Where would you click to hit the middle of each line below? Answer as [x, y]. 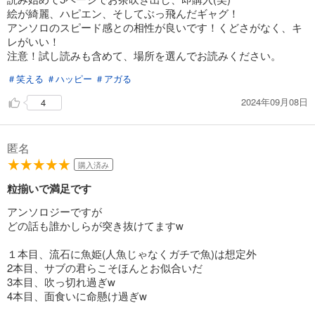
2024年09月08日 [275, 102]
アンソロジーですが [54, 211]
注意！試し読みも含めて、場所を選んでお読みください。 [144, 55]
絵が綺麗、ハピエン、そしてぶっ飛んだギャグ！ [123, 13]
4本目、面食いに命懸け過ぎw [77, 295]
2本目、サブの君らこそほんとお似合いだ [105, 267]
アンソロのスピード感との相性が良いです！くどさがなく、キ [155, 27]
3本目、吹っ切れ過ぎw [61, 281]
